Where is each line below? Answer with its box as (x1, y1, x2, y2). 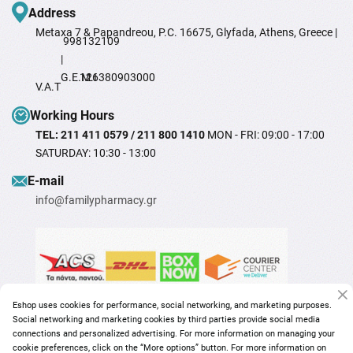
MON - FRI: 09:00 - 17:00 (207, 128, 325, 142)
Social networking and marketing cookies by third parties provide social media (13, 314, 320, 325)
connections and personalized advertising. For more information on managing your (13, 329, 335, 339)
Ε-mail (28, 173, 64, 189)
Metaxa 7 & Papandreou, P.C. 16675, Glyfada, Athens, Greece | (35, 26, 337, 39)
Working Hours (30, 108, 114, 124)
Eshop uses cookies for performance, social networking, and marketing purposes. (13, 300, 332, 310)
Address (28, 5, 76, 20)
